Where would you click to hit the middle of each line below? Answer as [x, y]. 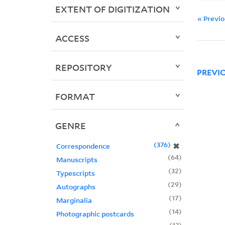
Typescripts [75, 173]
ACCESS [72, 38]
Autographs [76, 187]
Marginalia [74, 200]
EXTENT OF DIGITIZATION [112, 9]
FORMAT [75, 97]
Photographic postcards [95, 214]
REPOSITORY [83, 68]
